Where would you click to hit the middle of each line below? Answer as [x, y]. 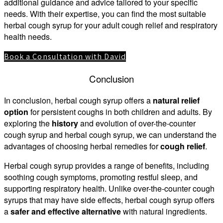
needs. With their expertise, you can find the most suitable [105, 14]
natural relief [176, 101]
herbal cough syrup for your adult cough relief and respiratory [111, 25]
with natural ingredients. [164, 212]
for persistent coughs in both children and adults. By [120, 112]
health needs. [28, 37]
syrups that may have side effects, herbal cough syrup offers [109, 200]
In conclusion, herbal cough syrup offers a [78, 101]
